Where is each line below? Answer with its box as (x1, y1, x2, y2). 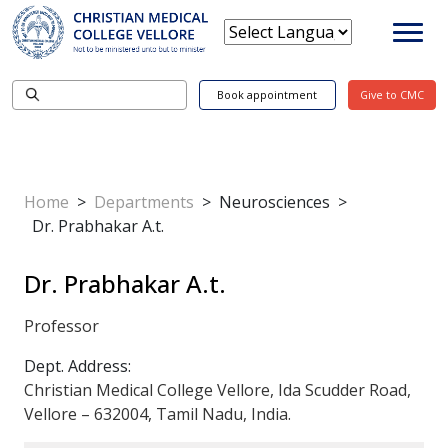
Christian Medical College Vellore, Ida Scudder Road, (24, 378, 411, 401)
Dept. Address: (24, 354, 131, 377)
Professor (24, 314, 99, 337)
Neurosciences (219, 190, 330, 213)
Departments (94, 190, 194, 213)
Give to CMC (359, 87, 424, 102)
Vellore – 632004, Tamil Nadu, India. (24, 402, 291, 425)
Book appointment (217, 87, 318, 102)
